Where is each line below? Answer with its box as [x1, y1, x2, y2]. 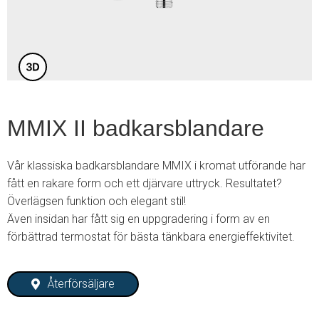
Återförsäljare [48, 277, 115, 291]
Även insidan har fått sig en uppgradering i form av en [7, 212, 270, 226]
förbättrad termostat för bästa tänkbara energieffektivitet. [7, 230, 295, 244]
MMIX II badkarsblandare [7, 115, 264, 141]
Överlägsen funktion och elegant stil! [7, 194, 186, 208]
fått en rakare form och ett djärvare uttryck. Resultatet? [7, 177, 282, 190]
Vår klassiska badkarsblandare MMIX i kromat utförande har [7, 159, 305, 172]
